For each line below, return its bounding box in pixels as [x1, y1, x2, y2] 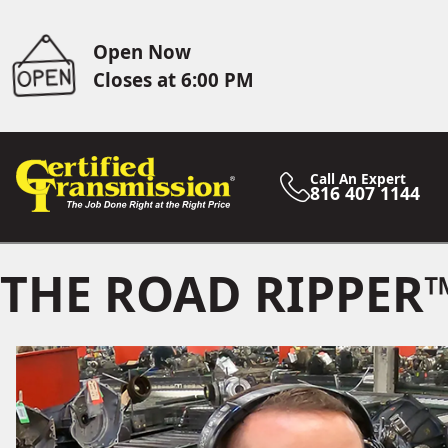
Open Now [93, 39, 192, 64]
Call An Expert [310, 169, 407, 188]
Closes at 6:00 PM [93, 67, 255, 92]
